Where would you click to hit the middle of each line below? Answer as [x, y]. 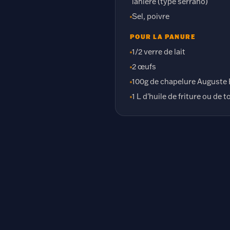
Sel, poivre [151, 16]
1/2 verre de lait [159, 52]
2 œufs [144, 66]
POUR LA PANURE [163, 37]
